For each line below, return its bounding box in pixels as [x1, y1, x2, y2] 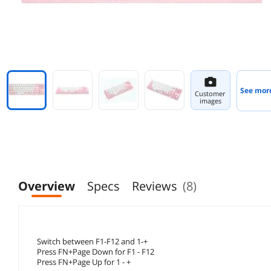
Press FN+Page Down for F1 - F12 [37, 246, 154, 257]
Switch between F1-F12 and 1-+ [37, 235, 148, 247]
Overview [18, 177, 75, 194]
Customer [195, 88, 226, 98]
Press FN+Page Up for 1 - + [37, 256, 131, 267]
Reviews [132, 177, 177, 194]
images [199, 96, 221, 105]
